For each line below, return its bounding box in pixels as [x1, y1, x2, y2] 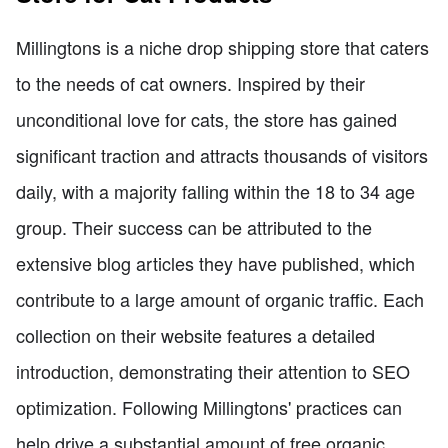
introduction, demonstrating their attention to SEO [16, 357, 410, 384]
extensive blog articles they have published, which [16, 249, 415, 276]
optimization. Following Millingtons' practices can [16, 393, 402, 420]
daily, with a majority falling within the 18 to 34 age [16, 177, 415, 204]
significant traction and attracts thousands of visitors [16, 141, 428, 168]
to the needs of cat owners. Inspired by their [16, 69, 365, 96]
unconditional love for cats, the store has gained [16, 105, 397, 132]
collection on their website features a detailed [16, 321, 375, 348]
